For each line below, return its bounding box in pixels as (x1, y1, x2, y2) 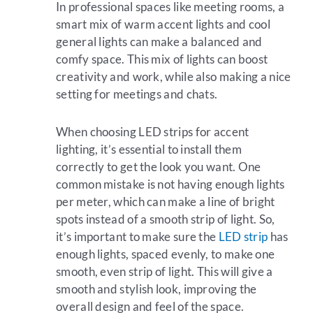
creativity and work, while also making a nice (56, 68, 291, 84)
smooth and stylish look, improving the (56, 282, 257, 297)
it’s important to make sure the (56, 229, 219, 245)
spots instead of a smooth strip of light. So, (56, 212, 275, 227)
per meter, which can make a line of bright (56, 194, 275, 210)
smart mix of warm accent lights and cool (56, 16, 270, 31)
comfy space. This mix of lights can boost (56, 51, 268, 66)
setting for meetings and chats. (56, 86, 218, 101)
